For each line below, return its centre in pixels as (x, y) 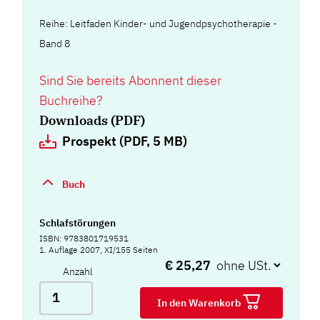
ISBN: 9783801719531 (84, 238)
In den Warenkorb (200, 302)
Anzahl (78, 271)
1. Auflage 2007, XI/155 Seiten (99, 249)
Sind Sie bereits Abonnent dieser (131, 80)
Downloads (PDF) (92, 120)
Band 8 (55, 43)
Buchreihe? (71, 100)
